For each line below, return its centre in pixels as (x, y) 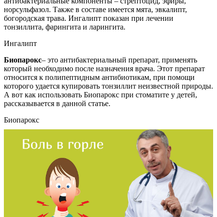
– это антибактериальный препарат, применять (119, 60)
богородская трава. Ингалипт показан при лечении (89, 18)
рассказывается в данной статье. (57, 104)
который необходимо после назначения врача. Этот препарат (104, 69)
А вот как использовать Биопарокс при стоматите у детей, (101, 95)
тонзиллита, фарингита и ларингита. (65, 27)
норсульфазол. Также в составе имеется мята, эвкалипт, (95, 10)
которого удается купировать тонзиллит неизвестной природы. (108, 86)
